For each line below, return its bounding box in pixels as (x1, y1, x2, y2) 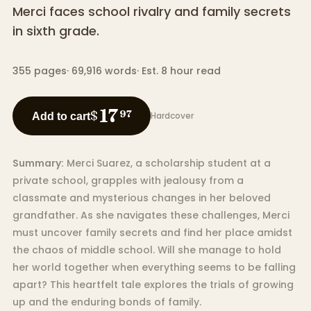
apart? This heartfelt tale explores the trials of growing (12, 278, 294, 292)
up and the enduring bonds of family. (12, 295, 201, 310)
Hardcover (150, 110, 194, 122)
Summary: (12, 156, 64, 171)
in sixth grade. (12, 22, 99, 40)
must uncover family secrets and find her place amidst (12, 226, 292, 240)
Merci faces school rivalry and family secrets (12, 3, 291, 21)
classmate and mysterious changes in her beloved (12, 191, 271, 205)
